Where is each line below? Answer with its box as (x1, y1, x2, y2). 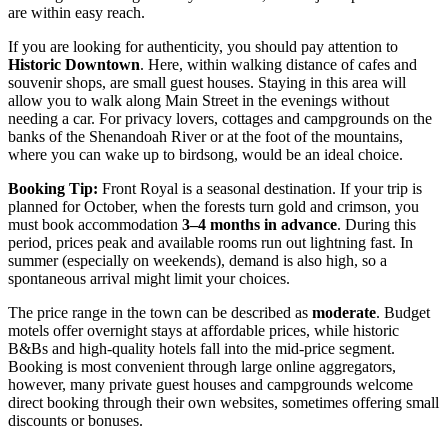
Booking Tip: (8, 180, 98, 198)
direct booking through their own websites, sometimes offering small (8, 394, 439, 412)
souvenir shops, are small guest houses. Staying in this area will (8, 74, 406, 92)
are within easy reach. (8, 4, 145, 22)
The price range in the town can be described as (8, 304, 312, 322)
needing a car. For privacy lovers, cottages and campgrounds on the (8, 110, 432, 128)
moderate (312, 304, 376, 322)
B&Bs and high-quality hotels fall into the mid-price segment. (8, 340, 395, 358)
